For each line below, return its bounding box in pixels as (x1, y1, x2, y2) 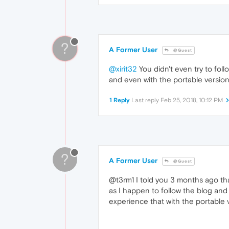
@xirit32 (109, 64, 137, 73)
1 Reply (109, 96, 130, 104)
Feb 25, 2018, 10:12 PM (161, 96, 223, 104)
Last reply (131, 96, 161, 104)
